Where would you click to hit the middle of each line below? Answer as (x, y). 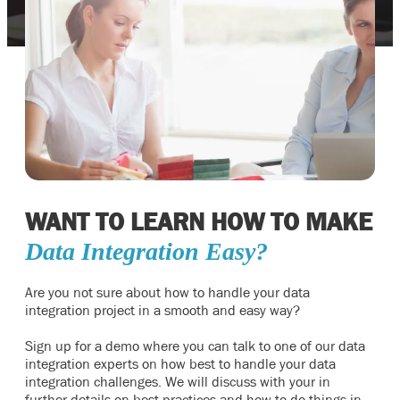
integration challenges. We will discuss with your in (178, 381)
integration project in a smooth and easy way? (162, 310)
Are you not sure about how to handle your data (167, 292)
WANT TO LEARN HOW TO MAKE (199, 221)
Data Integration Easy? (146, 251)
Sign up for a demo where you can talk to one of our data (195, 346)
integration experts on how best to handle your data (180, 363)
